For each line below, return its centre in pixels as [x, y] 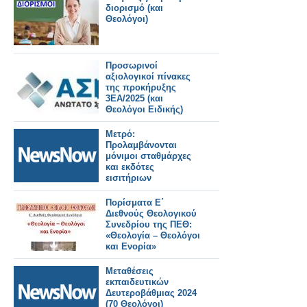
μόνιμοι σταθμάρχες [148, 156]
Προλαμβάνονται [141, 145]
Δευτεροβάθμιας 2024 [151, 293]
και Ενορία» [131, 246]
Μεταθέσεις [130, 271]
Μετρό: [120, 134]
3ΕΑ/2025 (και [134, 98]
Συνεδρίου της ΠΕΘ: [149, 224]
